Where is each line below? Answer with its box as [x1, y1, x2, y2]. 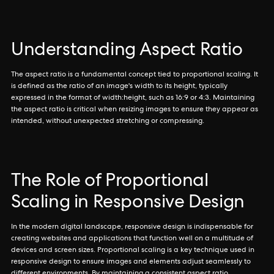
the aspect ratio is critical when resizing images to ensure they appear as [11, 106, 258, 114]
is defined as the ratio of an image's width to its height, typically [11, 83, 228, 91]
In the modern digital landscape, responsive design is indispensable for [11, 224, 253, 231]
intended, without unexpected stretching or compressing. [11, 118, 204, 125]
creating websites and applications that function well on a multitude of [11, 235, 253, 243]
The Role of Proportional [11, 173, 209, 191]
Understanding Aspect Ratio [11, 42, 243, 61]
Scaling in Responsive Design [11, 194, 245, 213]
